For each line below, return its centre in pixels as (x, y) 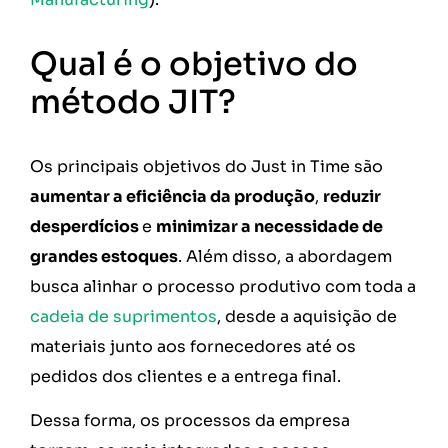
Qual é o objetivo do (194, 63)
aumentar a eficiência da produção (172, 196)
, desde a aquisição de (307, 316)
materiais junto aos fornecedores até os (193, 346)
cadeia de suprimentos (123, 316)
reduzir (352, 196)
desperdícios (86, 226)
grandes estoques (104, 256)
